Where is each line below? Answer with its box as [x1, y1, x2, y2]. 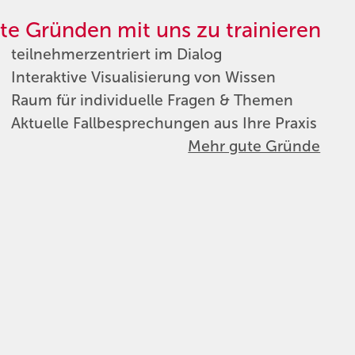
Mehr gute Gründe [188, 137, 321, 156]
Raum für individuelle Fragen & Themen [10, 91, 293, 110]
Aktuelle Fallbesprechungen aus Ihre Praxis [10, 114, 317, 133]
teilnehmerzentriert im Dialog [10, 45, 222, 64]
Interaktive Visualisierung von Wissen [10, 68, 276, 87]
